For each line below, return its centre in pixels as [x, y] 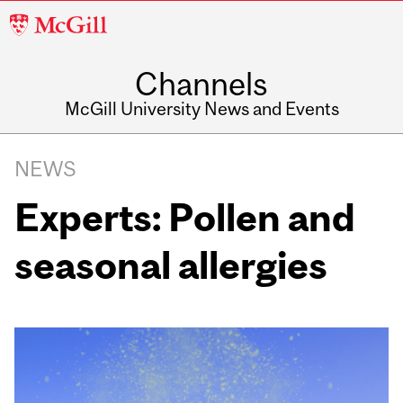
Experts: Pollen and [185, 217]
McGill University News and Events [201, 109]
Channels [201, 84]
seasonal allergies [179, 264]
